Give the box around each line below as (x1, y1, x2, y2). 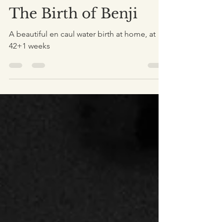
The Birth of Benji (9, 49, 138, 66)
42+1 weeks (9, 85, 50, 94)
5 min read (51, 26, 79, 34)
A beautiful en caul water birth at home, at (9, 73, 156, 82)
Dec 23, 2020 (9, 26, 42, 34)
